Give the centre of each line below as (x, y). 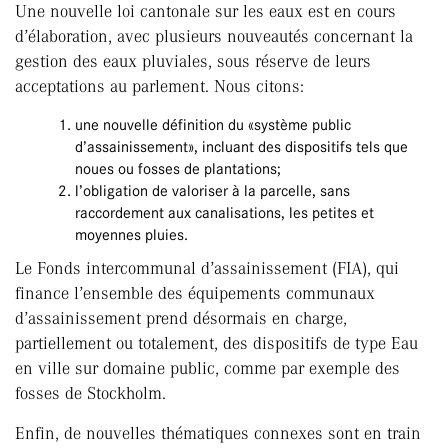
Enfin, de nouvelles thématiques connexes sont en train (218, 433)
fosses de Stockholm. (90, 393)
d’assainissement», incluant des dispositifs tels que (241, 147)
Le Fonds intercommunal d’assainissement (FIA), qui (207, 268)
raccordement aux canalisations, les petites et (224, 213)
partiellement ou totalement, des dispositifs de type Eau (216, 343)
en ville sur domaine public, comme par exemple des (207, 368)
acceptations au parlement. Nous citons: (159, 86)
